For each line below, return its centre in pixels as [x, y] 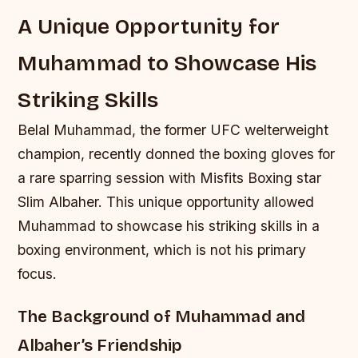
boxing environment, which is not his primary [162, 250]
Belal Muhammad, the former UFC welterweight [173, 130]
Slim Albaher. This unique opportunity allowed [166, 202]
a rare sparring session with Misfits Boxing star [170, 178]
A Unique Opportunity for [149, 27]
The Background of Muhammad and [162, 317]
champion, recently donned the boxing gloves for [177, 154]
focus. [38, 274]
